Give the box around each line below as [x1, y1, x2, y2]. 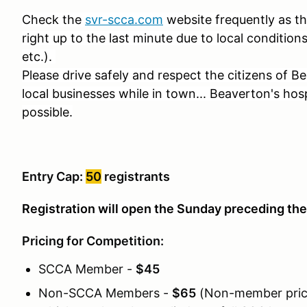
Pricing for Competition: [22, 234, 164, 248]
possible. [22, 105, 73, 119]
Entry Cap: [22, 169, 86, 184]
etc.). [22, 49, 56, 64]
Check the [22, 12, 85, 27]
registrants [101, 169, 170, 184]
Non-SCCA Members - [38, 286, 172, 300]
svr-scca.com [85, 12, 163, 27]
